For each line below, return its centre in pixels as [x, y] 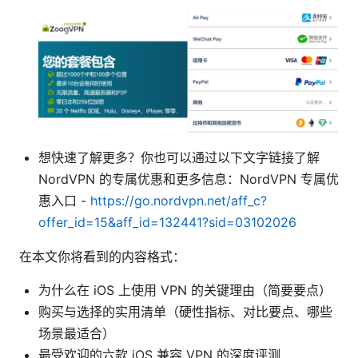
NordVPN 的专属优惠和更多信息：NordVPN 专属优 [189, 179]
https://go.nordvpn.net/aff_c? [179, 201]
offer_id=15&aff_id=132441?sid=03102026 [167, 223]
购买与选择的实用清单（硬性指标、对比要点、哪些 [185, 312]
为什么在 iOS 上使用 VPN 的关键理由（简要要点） [185, 290]
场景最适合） [77, 334]
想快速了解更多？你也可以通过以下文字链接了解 [179, 158]
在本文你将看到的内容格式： [102, 257]
